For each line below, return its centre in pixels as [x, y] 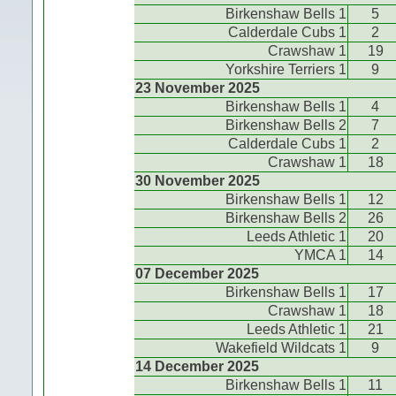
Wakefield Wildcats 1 [281, 347]
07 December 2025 [197, 273]
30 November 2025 [198, 180]
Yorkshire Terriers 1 [286, 69]
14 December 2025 [197, 366]
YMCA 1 [320, 255]
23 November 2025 [198, 88]
